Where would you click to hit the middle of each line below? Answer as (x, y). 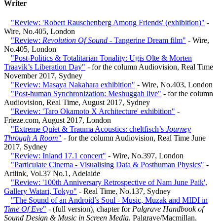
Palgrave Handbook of (168, 209)
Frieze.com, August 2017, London (57, 120)
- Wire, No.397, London (145, 155)
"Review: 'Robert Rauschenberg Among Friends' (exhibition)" (108, 22)
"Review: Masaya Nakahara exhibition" (73, 84)
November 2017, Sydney (43, 75)
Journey (178, 129)
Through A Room (31, 138)
